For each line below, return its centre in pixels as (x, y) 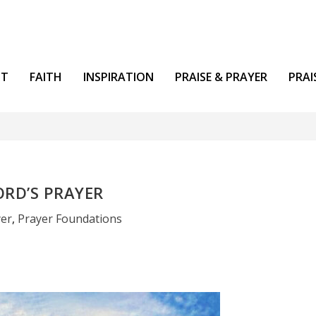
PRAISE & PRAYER (221, 77)
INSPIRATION (119, 77)
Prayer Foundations (69, 219)
